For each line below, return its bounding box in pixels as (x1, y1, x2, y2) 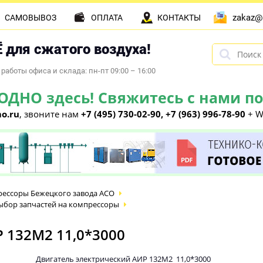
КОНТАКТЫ (157, 13, 201, 22)
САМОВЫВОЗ (5, 13, 56, 22)
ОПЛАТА (91, 13, 123, 22)
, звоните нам (19, 108, 81, 120)
